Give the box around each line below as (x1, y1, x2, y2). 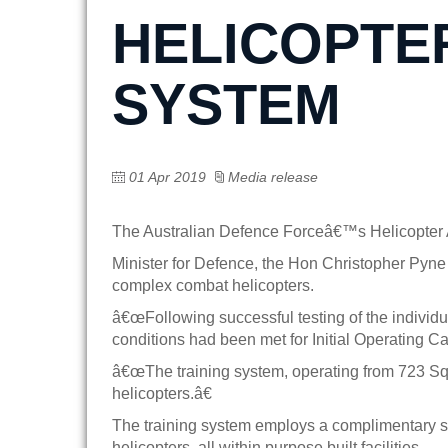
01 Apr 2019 (125, 169, 210, 185)
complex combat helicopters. (112, 277, 314, 294)
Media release (224, 169, 318, 185)
